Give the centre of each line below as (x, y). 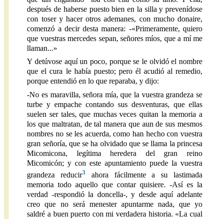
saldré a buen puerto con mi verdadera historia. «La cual (115, 214)
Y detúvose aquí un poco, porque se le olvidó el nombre (115, 62)
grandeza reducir (55, 175)
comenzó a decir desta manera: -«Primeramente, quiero (115, 28)
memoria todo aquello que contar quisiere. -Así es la (115, 184)
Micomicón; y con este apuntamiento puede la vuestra (115, 163)
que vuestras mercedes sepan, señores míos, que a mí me (115, 38)
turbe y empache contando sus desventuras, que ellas (115, 104)
